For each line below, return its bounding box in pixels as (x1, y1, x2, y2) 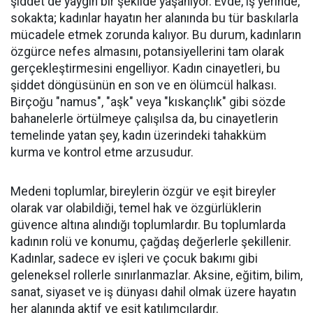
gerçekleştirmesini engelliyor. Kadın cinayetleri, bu (10, 61, 280, 75)
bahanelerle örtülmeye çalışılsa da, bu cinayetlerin (10, 112, 278, 126)
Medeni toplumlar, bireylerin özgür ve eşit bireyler (10, 184, 276, 198)
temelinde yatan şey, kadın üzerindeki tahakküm (10, 129, 266, 143)
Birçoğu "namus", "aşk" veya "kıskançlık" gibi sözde (10, 95, 286, 109)
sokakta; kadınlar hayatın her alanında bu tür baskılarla (10, 11, 298, 25)
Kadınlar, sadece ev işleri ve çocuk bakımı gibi (10, 252, 258, 265)
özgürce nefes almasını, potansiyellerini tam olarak (10, 45, 284, 59)
